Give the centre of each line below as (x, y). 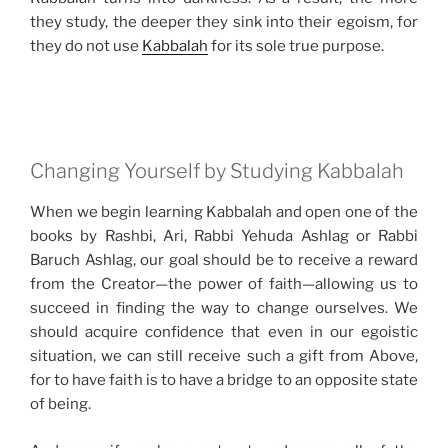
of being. (60, 404)
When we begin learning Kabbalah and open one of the (224, 212)
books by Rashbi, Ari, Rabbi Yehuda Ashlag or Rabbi (224, 236)
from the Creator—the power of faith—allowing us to (224, 284)
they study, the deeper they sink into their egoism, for (224, 22)
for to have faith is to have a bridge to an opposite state (224, 380)
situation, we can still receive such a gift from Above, (224, 356)
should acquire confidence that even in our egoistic (224, 332)
